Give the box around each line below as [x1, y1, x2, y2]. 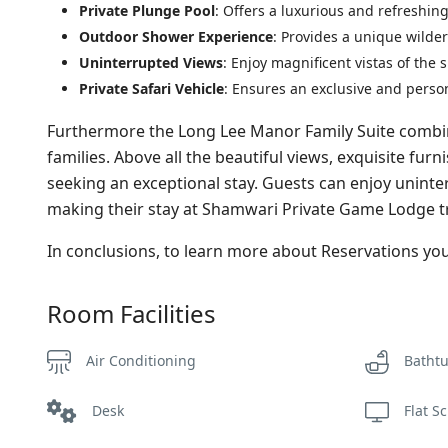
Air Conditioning [86, 351, 196, 371]
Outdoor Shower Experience [79, 27, 273, 47]
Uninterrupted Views [79, 53, 223, 73]
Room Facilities [47, 297, 216, 331]
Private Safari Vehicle [79, 79, 224, 99]
